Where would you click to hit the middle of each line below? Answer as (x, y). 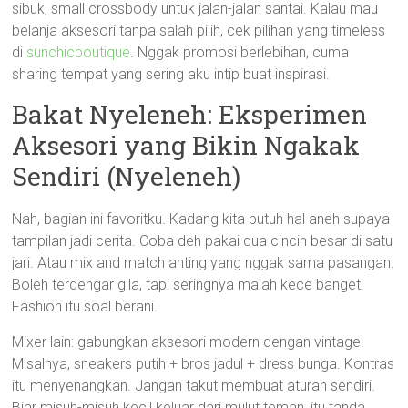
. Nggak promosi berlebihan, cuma (240, 52)
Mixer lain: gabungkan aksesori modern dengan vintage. (189, 342)
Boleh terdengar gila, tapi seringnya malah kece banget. (189, 285)
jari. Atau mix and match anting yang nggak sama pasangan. (204, 263)
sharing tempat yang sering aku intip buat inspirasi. (171, 74)
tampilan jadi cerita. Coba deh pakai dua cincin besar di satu (203, 241)
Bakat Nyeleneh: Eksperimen (190, 114)
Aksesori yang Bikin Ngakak (186, 145)
